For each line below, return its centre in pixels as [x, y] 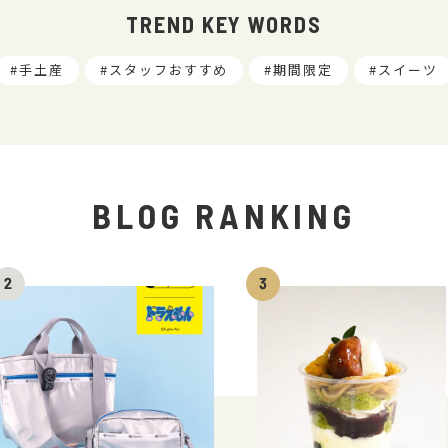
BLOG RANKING [224, 215]
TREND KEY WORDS [224, 24]
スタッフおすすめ [168, 69]
